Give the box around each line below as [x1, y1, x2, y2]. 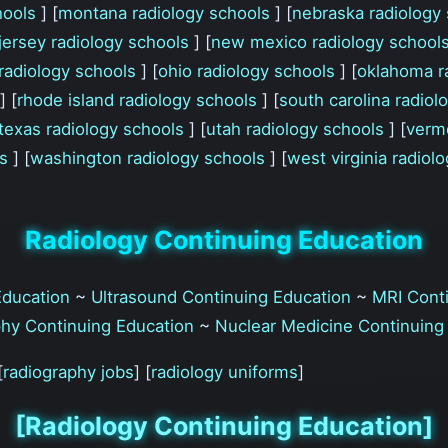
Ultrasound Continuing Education [90, 287, 351, 308]
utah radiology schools [206, 118, 389, 139]
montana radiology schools [58, 2, 275, 23]
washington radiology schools [30, 147, 270, 168]
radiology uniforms [151, 362, 298, 383]
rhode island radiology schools [17, 89, 262, 110]
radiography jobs [3, 362, 134, 383]
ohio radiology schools [158, 60, 340, 81]
